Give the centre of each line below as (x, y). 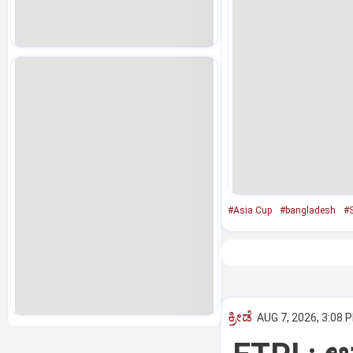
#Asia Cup (249, 210)
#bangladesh (307, 210)
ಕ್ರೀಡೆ (240, 317)
